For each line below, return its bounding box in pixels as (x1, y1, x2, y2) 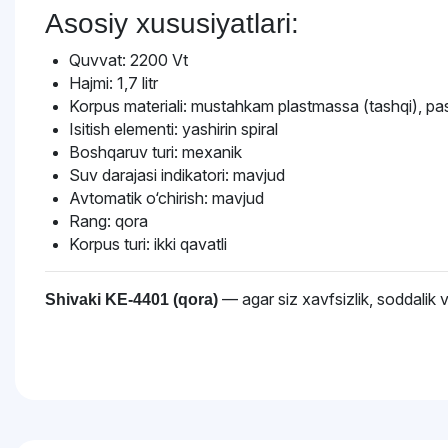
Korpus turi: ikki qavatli (69, 234, 227, 254)
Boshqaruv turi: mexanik (69, 142, 242, 162)
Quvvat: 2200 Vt (69, 50, 188, 70)
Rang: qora (69, 211, 148, 231)
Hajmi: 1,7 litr (69, 73, 158, 93)
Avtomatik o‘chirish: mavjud (69, 188, 264, 208)
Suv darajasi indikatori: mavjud (69, 165, 285, 185)
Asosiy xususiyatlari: (45, 8, 299, 39)
